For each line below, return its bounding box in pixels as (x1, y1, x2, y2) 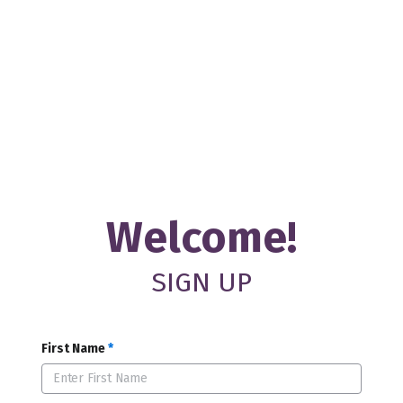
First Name (41, 341, 105, 356)
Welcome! (106, 211, 297, 264)
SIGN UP (151, 266, 252, 299)
